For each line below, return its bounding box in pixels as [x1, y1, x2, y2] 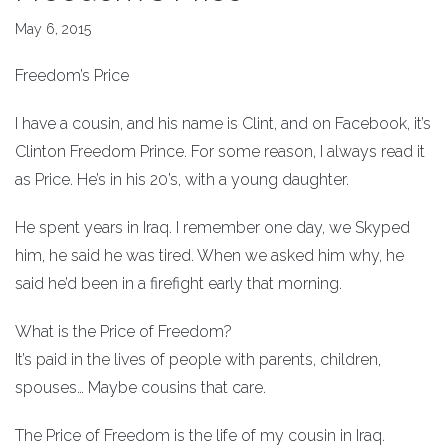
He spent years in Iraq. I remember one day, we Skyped [15, 218, 410, 238]
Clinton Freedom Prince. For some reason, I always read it [15, 142, 425, 162]
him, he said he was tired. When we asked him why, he [15, 246, 404, 266]
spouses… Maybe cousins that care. [15, 378, 266, 398]
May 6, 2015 [15, 21, 91, 38]
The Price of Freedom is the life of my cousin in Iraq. [15, 426, 385, 446]
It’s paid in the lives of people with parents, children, [15, 350, 381, 370]
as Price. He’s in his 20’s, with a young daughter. [15, 170, 349, 190]
